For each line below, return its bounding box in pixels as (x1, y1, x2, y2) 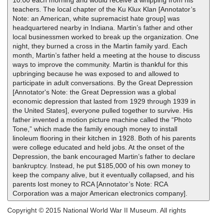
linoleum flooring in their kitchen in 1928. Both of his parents (13, 134, 196, 142)
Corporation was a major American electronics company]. (13, 189, 187, 197)
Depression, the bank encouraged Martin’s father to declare (13, 153, 195, 160)
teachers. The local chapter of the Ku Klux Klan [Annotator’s (13, 5, 196, 13)
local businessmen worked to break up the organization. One (13, 33, 199, 41)
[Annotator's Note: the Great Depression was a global (13, 88, 176, 96)
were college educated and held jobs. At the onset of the (13, 143, 185, 151)
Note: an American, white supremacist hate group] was (13, 15, 180, 22)
